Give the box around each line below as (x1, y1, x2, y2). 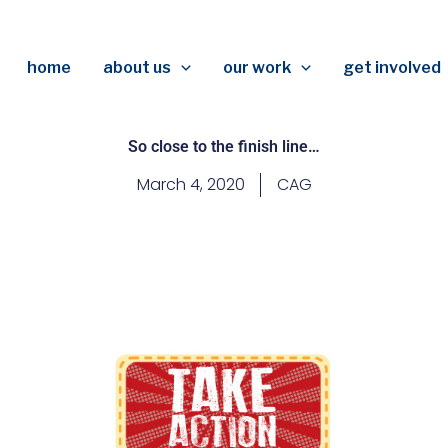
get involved (342, 58, 441, 77)
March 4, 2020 (136, 173, 245, 196)
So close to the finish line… (128, 137, 320, 156)
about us (103, 58, 172, 77)
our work (223, 58, 292, 77)
